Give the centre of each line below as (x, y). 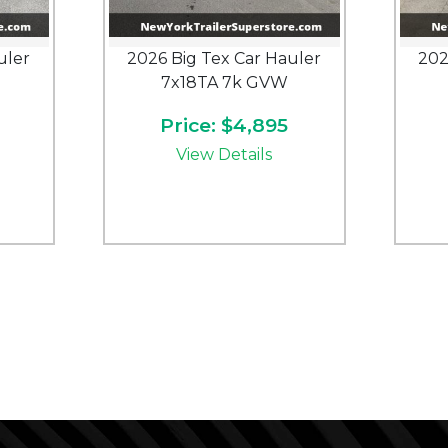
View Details (224, 154)
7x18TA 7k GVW (224, 82)
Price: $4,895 (224, 125)
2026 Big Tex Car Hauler (224, 58)
